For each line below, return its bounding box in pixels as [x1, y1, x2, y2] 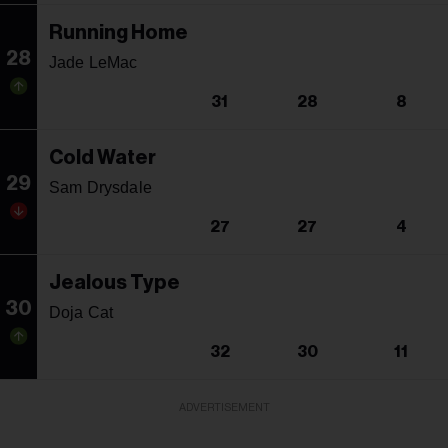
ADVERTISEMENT [178, 401, 270, 413]
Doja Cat [49, 303, 114, 321]
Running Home [49, 22, 188, 43]
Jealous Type [49, 272, 180, 293]
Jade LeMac [49, 53, 138, 71]
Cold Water [49, 147, 156, 168]
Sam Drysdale [49, 178, 152, 196]
